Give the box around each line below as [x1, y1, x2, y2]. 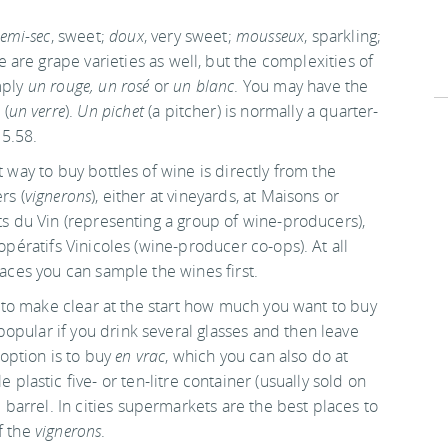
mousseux [235, 25, 305, 47]
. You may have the [234, 75, 369, 97]
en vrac [115, 345, 166, 367]
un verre [8, 100, 65, 122]
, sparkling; [304, 25, 382, 47]
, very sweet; [143, 25, 236, 47]
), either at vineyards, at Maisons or [91, 185, 340, 207]
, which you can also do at [165, 345, 349, 367]
